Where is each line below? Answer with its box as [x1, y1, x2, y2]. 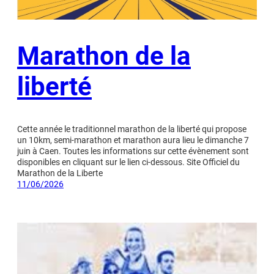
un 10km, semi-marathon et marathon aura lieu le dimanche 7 [17, 135, 249, 145]
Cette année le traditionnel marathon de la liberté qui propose [17, 124, 246, 134]
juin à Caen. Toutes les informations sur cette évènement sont [17, 146, 249, 156]
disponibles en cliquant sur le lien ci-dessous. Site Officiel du [17, 157, 240, 167]
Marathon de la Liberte [17, 168, 103, 178]
